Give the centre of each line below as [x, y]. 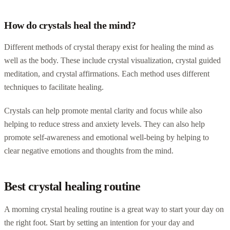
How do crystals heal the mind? [70, 25]
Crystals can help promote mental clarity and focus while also [103, 110]
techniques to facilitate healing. [54, 87]
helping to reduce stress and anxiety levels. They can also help [104, 124]
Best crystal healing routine [72, 186]
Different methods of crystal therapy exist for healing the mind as [109, 47]
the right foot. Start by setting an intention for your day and [99, 222]
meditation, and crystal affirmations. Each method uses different [107, 73]
